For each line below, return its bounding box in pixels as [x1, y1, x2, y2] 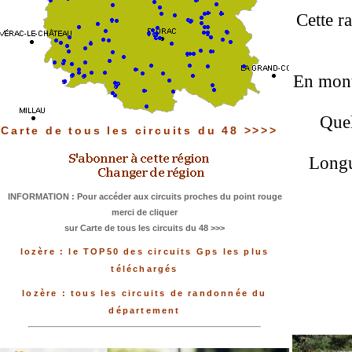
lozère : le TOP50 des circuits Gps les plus [20, 247, 269, 257]
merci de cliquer [112, 207, 178, 217]
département [108, 306, 181, 316]
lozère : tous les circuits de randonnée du [22, 288, 267, 299]
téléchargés [111, 264, 178, 274]
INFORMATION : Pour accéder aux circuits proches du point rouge [7, 192, 282, 201]
